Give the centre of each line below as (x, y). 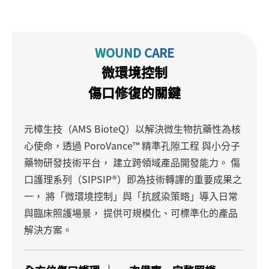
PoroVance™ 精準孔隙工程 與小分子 (161, 145)
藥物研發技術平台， (67, 162)
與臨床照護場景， (62, 212)
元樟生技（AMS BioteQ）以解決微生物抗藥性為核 (132, 128)
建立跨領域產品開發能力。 (169, 162)
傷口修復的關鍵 (134, 92)
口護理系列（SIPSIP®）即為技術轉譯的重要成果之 (133, 179)
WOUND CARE (134, 52)
